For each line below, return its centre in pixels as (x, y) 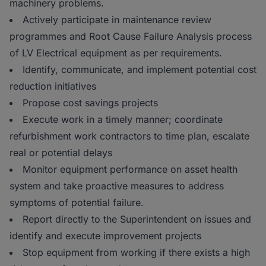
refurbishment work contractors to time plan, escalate (129, 136)
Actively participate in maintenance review (117, 20)
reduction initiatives (53, 86)
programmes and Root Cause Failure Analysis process (131, 36)
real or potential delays (61, 153)
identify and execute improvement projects (105, 236)
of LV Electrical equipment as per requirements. (116, 53)
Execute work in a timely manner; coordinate (123, 119)
